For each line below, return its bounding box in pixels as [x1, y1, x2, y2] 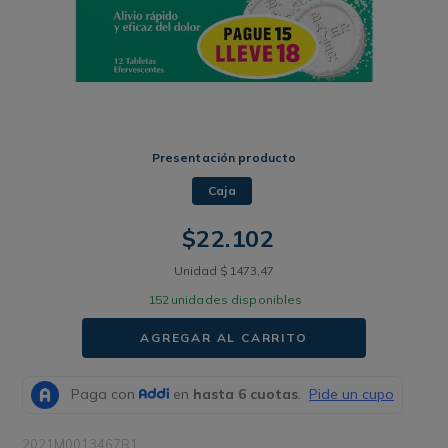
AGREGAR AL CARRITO [140, 329, 308, 345]
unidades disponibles [170, 291, 303, 307]
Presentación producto [151, 149, 297, 165]
